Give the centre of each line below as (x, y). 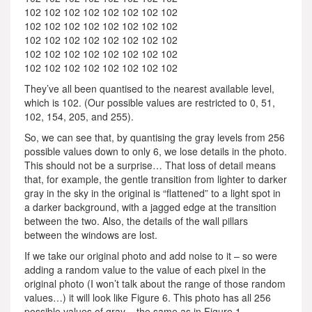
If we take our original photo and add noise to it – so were (151, 255)
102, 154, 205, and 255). (79, 116)
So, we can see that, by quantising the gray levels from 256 (155, 137)
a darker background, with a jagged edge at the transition (150, 206)
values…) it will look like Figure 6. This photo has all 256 (148, 297)
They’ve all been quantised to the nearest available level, (149, 88)
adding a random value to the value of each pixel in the (145, 269)
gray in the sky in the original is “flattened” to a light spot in (153, 193)
